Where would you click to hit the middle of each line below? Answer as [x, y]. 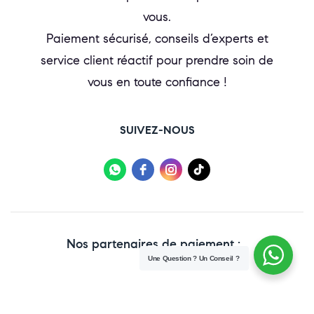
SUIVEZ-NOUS [157, 130]
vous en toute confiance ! [157, 82]
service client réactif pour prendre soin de [157, 60]
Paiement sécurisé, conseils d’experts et [157, 38]
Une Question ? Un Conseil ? [194, 258]
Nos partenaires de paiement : [153, 244]
